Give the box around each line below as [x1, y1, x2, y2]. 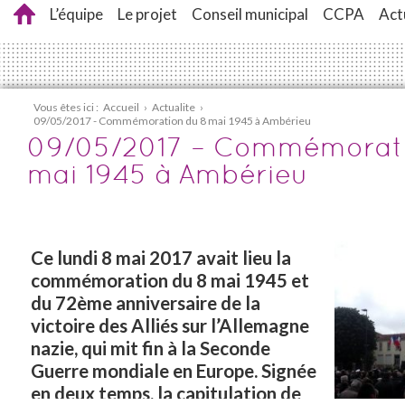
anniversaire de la [112, 292, 260, 314]
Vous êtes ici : [33, 100, 99, 114]
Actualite [152, 100, 195, 114]
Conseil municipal [192, 5, 308, 24]
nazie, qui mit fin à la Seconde [31, 337, 270, 359]
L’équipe [50, 5, 103, 24]
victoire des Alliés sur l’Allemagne [31, 315, 309, 336]
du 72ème [31, 292, 112, 314]
